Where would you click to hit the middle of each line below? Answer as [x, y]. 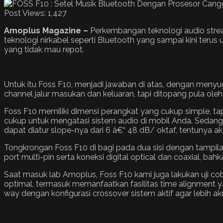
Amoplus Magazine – [47, 30]
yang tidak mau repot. [44, 49]
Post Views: [25, 13]
